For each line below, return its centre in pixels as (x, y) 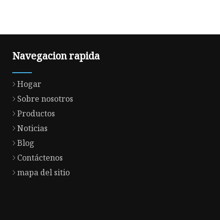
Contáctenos (40, 158)
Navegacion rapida (56, 56)
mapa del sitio (43, 173)
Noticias (32, 128)
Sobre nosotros (45, 99)
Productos (36, 114)
